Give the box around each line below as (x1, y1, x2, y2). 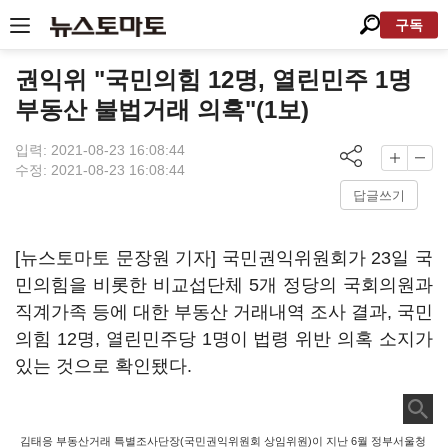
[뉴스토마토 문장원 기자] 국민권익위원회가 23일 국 (15, 248, 433, 268)
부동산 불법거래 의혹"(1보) (15, 96, 309, 123)
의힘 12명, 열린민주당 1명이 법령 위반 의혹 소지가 (15, 329, 433, 349)
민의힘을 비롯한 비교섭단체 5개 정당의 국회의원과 (15, 275, 433, 295)
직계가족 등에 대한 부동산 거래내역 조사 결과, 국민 (15, 302, 433, 322)
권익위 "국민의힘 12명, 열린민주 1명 (15, 66, 412, 93)
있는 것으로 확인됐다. (15, 356, 192, 376)
